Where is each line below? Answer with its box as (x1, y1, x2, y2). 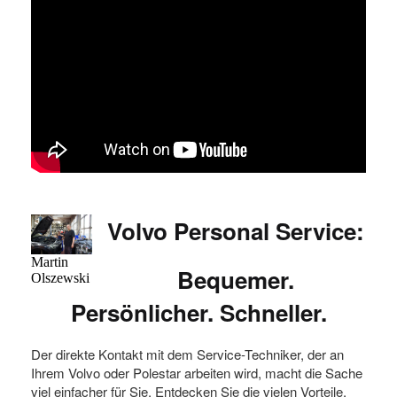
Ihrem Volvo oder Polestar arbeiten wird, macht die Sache (31, 363, 362, 383)
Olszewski (31, 270, 90, 286)
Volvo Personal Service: (107, 214, 365, 247)
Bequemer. (177, 262, 295, 296)
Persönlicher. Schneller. (70, 295, 327, 329)
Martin (31, 254, 68, 270)
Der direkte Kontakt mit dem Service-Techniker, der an (31, 345, 344, 364)
